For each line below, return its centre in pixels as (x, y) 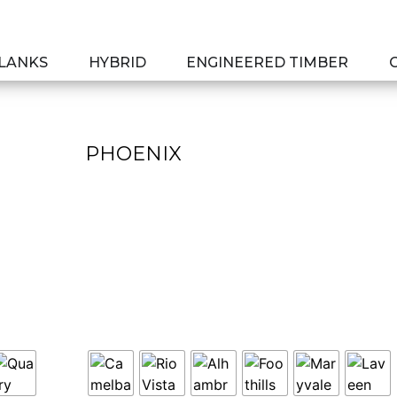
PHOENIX (134, 154)
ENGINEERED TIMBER (268, 62)
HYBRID (117, 62)
